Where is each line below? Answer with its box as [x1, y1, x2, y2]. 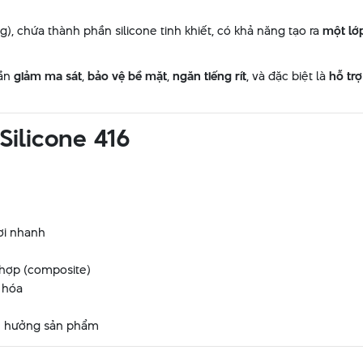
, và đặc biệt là [246, 67, 329, 85]
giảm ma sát [14, 67, 82, 85]
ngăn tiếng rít [173, 67, 246, 85]
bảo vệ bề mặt [88, 67, 167, 85]
